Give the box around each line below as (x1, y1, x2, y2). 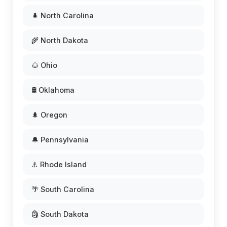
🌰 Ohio (31, 61, 57, 70)
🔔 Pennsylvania (31, 135, 89, 144)
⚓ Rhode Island (31, 160, 87, 169)
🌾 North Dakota (31, 36, 88, 45)
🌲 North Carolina (31, 11, 94, 20)
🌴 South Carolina (31, 185, 94, 194)
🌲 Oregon (31, 110, 67, 120)
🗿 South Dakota (31, 210, 89, 219)
